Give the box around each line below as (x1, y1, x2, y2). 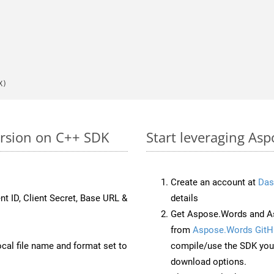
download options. (171, 256, 246, 267)
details (171, 192, 198, 204)
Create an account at (171, 176, 258, 188)
